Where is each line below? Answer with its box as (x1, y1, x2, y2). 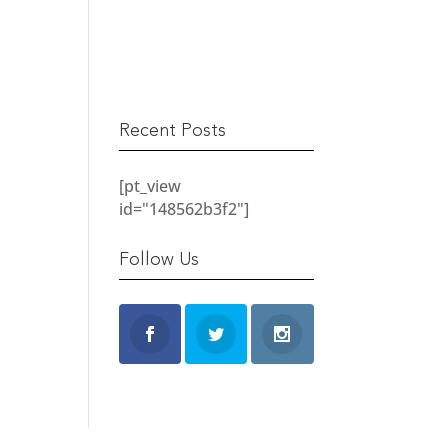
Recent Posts (119, 122, 227, 140)
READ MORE (152, 29, 254, 54)
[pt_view (119, 175, 182, 197)
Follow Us (119, 251, 200, 269)
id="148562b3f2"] (119, 198, 250, 220)
